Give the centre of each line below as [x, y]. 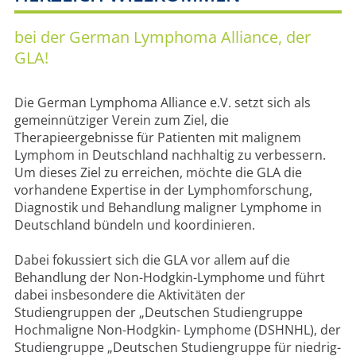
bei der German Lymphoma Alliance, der [162, 37]
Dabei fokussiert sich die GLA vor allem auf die [152, 259]
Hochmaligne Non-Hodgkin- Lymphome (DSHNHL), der [177, 329]
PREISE [145, 56]
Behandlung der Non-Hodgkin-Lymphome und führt [169, 277]
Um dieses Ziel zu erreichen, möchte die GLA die [158, 172]
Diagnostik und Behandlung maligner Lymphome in [168, 207]
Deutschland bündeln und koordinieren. [134, 224]
